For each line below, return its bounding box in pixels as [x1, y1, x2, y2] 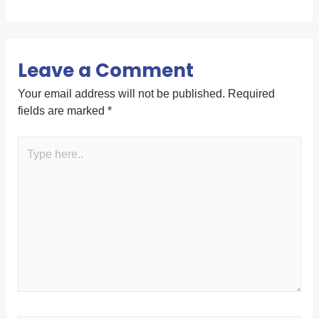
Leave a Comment [17, 57, 194, 83]
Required [224, 87, 275, 100]
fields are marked [17, 104, 108, 117]
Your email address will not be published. [17, 87, 225, 100]
